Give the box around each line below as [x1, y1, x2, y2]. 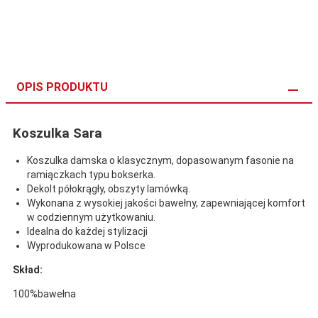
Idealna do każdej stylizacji [27, 225, 148, 237]
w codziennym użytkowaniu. [27, 211, 155, 223]
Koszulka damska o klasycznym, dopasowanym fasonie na [27, 154, 294, 166]
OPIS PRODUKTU [16, 79, 108, 94]
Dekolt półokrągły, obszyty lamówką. [27, 182, 190, 194]
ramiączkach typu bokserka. [27, 168, 155, 180]
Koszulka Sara [13, 125, 102, 141]
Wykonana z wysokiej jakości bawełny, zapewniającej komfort [27, 197, 305, 209]
